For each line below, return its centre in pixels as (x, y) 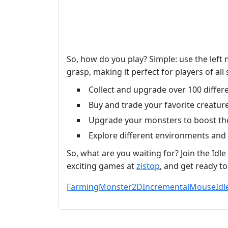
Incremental (166, 187)
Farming (83, 187)
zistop (148, 166)
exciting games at (102, 166)
